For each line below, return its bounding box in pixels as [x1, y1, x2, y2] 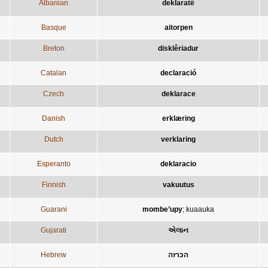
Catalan [41, 68, 66, 77]
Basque [41, 23, 66, 32]
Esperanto [36, 159, 71, 168]
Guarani [40, 205, 67, 214]
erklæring [162, 114, 195, 123]
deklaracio [160, 159, 196, 168]
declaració [160, 68, 196, 77]
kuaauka [186, 205, 214, 214]
